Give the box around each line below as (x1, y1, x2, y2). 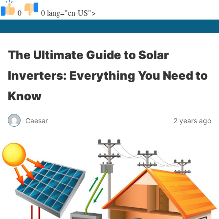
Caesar (25, 116, 48, 125)
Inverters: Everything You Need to (8, 68, 208, 83)
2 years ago (174, 116, 211, 125)
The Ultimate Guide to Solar (8, 48, 169, 62)
